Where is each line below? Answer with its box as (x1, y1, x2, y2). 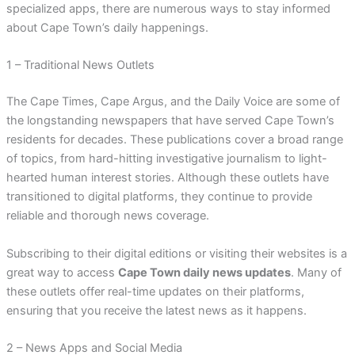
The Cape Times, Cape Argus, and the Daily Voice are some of (6, 94, 340, 109)
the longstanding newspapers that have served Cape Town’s (6, 113, 334, 128)
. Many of (290, 265, 342, 280)
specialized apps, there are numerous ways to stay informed (6, 2, 330, 17)
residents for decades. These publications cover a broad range (6, 132, 343, 147)
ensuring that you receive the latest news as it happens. (6, 303, 307, 318)
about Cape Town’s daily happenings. (6, 21, 208, 36)
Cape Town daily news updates (117, 265, 291, 280)
